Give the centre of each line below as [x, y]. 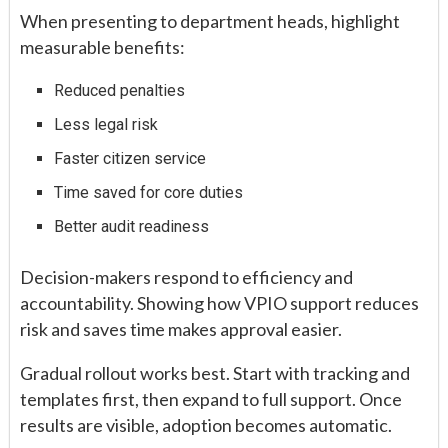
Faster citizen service [130, 158]
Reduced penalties [120, 90]
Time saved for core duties [149, 192]
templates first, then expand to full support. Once [211, 398]
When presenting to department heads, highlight [210, 20]
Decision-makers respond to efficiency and [186, 276]
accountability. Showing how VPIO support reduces [219, 302]
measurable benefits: [102, 46]
